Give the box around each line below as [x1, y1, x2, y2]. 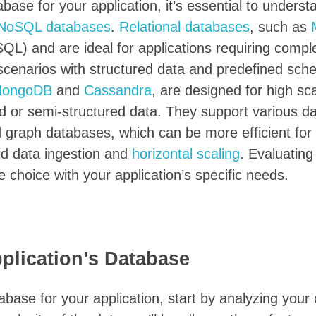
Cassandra [84, 83, 152, 99]
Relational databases [119, 19, 250, 35]
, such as [250, 19, 311, 35]
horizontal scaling [132, 146, 240, 162]
